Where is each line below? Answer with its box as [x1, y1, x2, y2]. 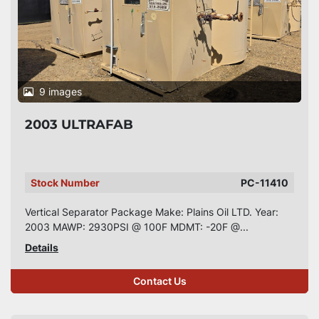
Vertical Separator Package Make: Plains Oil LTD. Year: [25, 206, 278, 218]
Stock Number [31, 177, 100, 189]
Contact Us [132, 276, 187, 287]
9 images [39, 85, 82, 98]
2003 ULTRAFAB [25, 117, 133, 132]
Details [25, 241, 58, 253]
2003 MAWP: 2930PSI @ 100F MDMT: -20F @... [25, 221, 249, 233]
